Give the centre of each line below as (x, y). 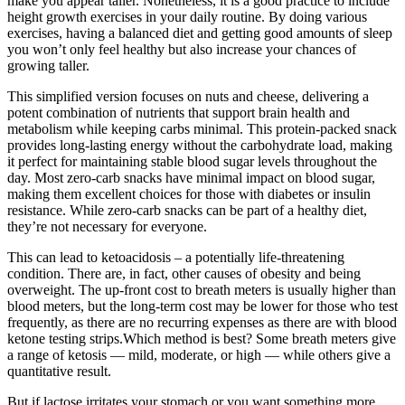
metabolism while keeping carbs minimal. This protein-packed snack (202, 128)
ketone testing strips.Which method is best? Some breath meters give (202, 338)
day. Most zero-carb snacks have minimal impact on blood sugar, (191, 177)
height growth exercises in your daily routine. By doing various (187, 16)
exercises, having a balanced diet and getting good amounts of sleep (200, 33)
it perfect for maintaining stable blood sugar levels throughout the (192, 161)
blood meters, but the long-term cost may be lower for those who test (202, 306)
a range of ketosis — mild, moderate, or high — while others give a (199, 354)
